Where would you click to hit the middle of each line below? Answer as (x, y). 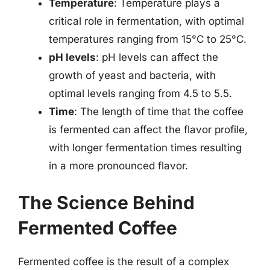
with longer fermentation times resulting (145, 147)
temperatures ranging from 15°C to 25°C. (148, 39)
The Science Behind (106, 202)
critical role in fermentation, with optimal (146, 21)
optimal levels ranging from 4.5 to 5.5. (140, 93)
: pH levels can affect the (157, 57)
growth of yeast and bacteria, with (132, 75)
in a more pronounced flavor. (118, 165)
